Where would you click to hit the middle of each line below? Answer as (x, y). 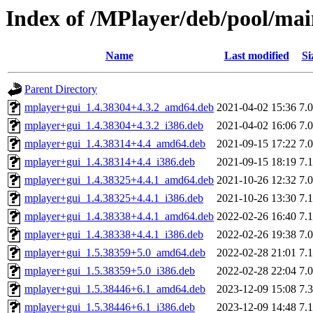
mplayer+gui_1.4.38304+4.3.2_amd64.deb (119, 108)
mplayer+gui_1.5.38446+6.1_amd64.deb (115, 289)
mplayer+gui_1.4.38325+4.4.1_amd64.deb (119, 180)
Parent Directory (61, 89)
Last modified (256, 56)
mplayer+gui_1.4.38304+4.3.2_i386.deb (114, 126)
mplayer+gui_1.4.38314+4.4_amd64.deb (115, 144)
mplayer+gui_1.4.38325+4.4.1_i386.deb (114, 198)
